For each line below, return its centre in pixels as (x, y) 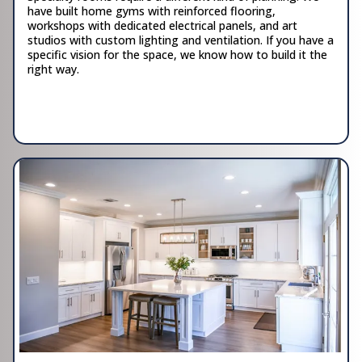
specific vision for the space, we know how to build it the (177, 54)
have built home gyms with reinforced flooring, (152, 11)
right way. (53, 69)
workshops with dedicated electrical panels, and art (162, 25)
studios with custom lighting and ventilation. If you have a (181, 40)
